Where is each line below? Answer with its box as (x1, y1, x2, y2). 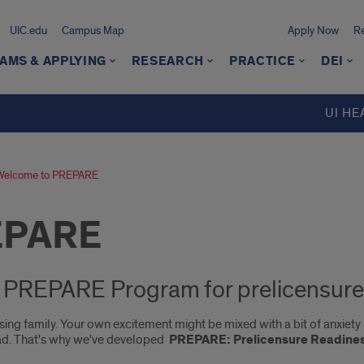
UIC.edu (9, 24, 47, 37)
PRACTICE (228, 53, 297, 70)
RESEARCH (131, 53, 204, 70)
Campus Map (61, 24, 124, 37)
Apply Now (288, 24, 339, 37)
